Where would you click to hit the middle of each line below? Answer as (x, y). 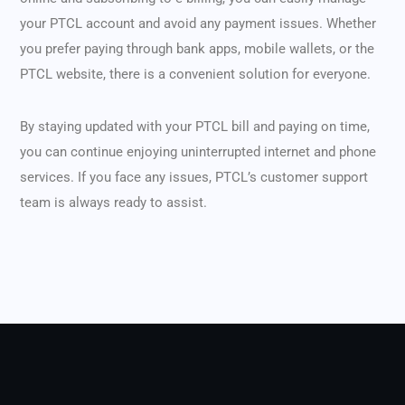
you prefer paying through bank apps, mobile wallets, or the (197, 49)
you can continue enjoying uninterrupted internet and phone (198, 152)
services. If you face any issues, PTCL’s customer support (194, 178)
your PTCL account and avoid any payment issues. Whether (198, 24)
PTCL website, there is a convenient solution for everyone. (195, 75)
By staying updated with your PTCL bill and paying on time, (195, 127)
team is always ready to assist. (113, 203)
